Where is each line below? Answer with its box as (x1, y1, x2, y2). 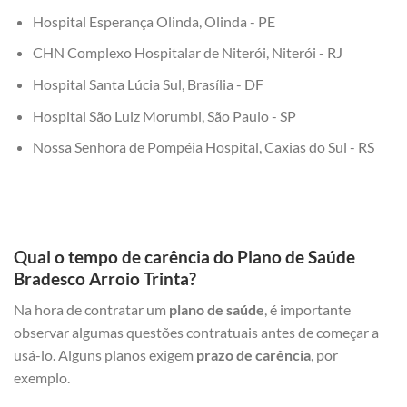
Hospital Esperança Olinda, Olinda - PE (32, 12, 275, 30)
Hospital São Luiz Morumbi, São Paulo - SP (32, 106, 296, 124)
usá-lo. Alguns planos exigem (14, 346, 194, 364)
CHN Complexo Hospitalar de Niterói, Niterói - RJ (32, 44, 342, 62)
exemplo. (14, 369, 70, 387)
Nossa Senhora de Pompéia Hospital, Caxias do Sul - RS (32, 138, 374, 156)
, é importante (264, 301, 351, 319)
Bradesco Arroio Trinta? (14, 267, 196, 289)
